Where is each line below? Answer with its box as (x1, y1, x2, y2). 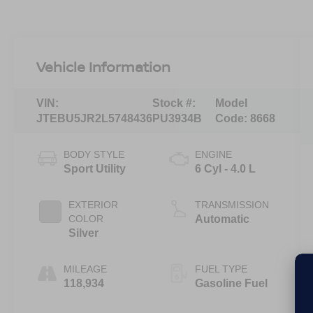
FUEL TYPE (194, 263, 247, 275)
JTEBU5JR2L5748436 (36, 112, 153, 125)
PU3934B (152, 112, 203, 125)
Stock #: (152, 97, 196, 110)
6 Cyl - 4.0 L (194, 163, 256, 175)
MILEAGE (64, 263, 108, 275)
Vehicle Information (36, 57, 171, 77)
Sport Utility (64, 163, 126, 175)
